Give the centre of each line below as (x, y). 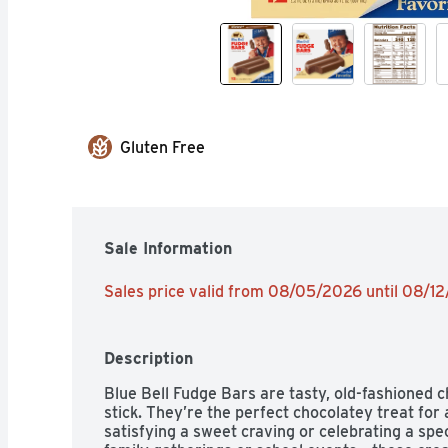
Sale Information (168, 248)
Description (148, 358)
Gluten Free (162, 147)
